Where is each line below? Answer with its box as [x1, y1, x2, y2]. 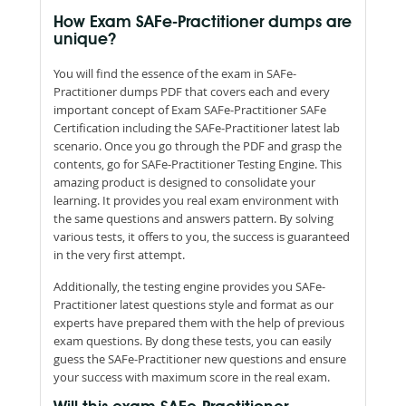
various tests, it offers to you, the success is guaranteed [53, 227, 350, 245]
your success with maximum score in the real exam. [53, 368, 330, 385]
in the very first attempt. [53, 246, 185, 263]
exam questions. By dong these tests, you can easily [53, 332, 332, 349]
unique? [53, 31, 116, 48]
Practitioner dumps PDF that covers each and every [53, 82, 330, 100]
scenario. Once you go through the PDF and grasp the [53, 137, 342, 154]
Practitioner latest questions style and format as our [53, 295, 333, 313]
